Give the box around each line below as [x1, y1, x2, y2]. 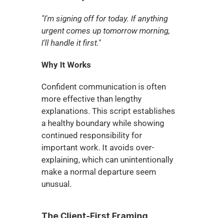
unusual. [41, 179, 72, 189]
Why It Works [41, 60, 91, 70]
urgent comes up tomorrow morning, [41, 26, 170, 36]
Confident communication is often [41, 82, 166, 91]
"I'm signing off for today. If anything [41, 14, 168, 23]
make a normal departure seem [41, 167, 156, 177]
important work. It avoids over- [41, 143, 154, 152]
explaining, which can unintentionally [41, 155, 173, 164]
